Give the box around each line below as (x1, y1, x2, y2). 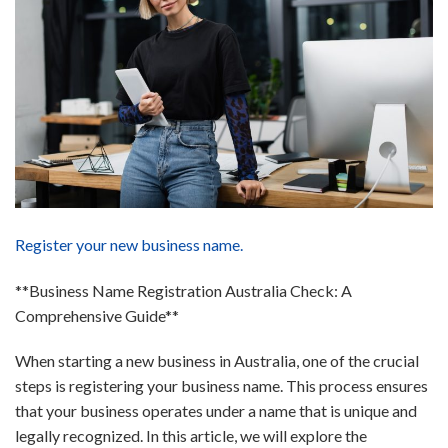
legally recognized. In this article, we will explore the (15, 426, 367, 446)
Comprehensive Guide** (15, 305, 179, 325)
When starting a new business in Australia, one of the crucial (15, 351, 419, 371)
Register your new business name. (15, 234, 243, 254)
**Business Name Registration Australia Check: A (15, 280, 352, 300)
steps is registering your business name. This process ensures (15, 376, 428, 396)
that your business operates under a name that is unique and (15, 401, 417, 421)
